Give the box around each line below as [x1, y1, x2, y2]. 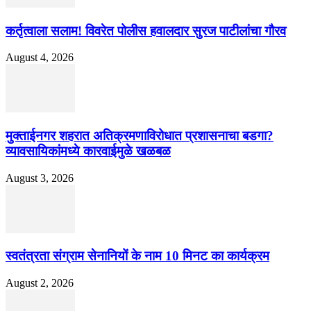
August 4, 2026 [6, 51, 74, 64]
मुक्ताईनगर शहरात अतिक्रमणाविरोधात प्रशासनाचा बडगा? [6, 128, 274, 144]
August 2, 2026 [6, 277, 74, 289]
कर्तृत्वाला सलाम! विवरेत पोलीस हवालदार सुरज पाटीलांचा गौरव [6, 23, 286, 38]
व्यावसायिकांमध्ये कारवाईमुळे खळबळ [6, 144, 171, 159]
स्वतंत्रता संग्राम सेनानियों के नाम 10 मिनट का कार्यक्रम [6, 249, 269, 264]
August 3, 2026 [6, 171, 74, 184]
